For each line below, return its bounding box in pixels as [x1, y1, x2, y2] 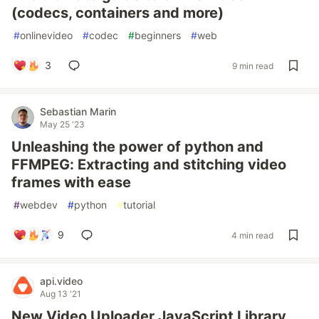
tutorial [123, 199, 155, 211]
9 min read [232, 60, 273, 71]
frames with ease [11, 174, 131, 191]
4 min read [231, 229, 273, 241]
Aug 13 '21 [40, 288, 81, 299]
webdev [20, 199, 58, 211]
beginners [135, 29, 181, 41]
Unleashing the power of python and [11, 138, 263, 155]
